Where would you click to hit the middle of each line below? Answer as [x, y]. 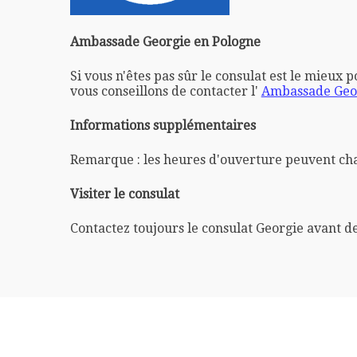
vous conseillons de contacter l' [165, 91]
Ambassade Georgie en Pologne [165, 41]
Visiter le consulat [124, 194]
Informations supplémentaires [163, 125]
